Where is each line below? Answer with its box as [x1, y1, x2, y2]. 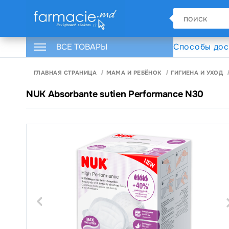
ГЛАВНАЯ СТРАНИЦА [34, 68, 97, 76]
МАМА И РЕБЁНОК [106, 68, 162, 76]
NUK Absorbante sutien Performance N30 [26, 88, 204, 100]
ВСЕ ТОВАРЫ [56, 41, 107, 52]
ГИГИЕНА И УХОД [171, 68, 223, 76]
